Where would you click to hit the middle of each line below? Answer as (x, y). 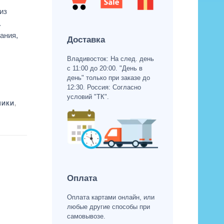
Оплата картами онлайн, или (110, 197)
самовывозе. (86, 216)
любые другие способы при (108, 207)
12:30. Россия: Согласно (104, 87)
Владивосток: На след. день (110, 58)
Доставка (86, 39)
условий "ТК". (88, 96)
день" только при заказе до (108, 77)
